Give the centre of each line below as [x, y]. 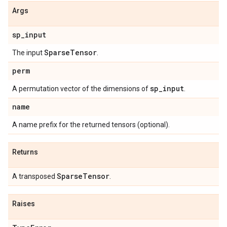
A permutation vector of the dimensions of [81, 89]
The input [28, 53]
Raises [24, 204]
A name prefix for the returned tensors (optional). [91, 125]
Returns [25, 152]
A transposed [34, 176]
